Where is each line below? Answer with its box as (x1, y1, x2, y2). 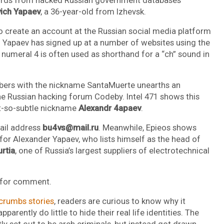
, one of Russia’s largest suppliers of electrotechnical (14, 145, 209, 155)
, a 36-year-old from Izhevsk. (40, 6, 146, 16)
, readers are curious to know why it (53, 195, 185, 206)
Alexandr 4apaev (78, 102, 141, 113)
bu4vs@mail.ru (42, 122, 98, 132)
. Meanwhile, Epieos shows (98, 122, 196, 132)
